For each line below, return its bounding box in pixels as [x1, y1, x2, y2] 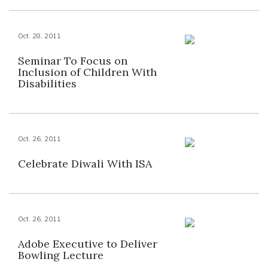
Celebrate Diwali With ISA [18, 157, 152, 170]
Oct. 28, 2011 [18, 32, 61, 40]
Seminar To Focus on [18, 54, 127, 68]
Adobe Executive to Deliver [18, 237, 157, 251]
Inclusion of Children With [18, 65, 157, 79]
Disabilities [18, 77, 77, 90]
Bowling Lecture [18, 248, 103, 262]
